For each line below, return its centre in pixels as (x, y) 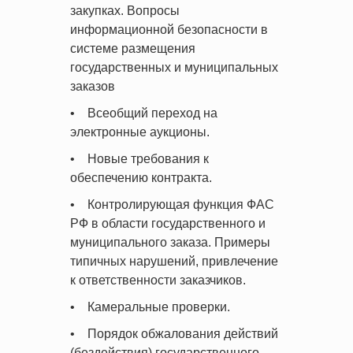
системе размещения (133, 48)
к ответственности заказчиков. (158, 280)
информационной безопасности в (169, 30)
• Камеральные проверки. (150, 307)
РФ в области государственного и (168, 223)
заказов (93, 86)
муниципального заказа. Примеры (170, 242)
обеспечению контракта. (141, 178)
